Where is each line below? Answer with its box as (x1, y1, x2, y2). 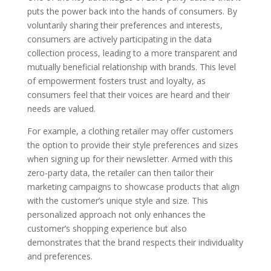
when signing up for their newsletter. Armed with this (27, 152, 233, 165)
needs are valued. (27, 102, 96, 114)
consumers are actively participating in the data (27, 33, 212, 45)
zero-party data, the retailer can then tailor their (27, 166, 214, 178)
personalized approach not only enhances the (27, 208, 206, 220)
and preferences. (27, 250, 93, 262)
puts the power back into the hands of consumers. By (27, 5, 237, 17)
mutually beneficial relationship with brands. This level (27, 60, 236, 73)
